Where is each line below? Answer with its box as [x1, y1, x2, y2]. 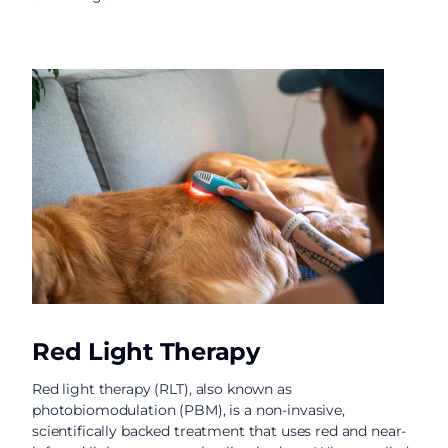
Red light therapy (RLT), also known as [32, 380, 292, 398]
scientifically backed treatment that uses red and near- [32, 422, 407, 440]
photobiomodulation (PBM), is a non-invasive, [32, 401, 345, 419]
